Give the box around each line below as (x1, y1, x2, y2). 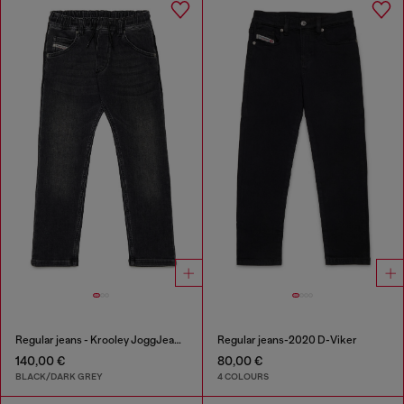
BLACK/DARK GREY (15, 371, 103, 383)
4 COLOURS (216, 371, 269, 383)
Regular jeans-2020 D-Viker (216, 333, 357, 346)
